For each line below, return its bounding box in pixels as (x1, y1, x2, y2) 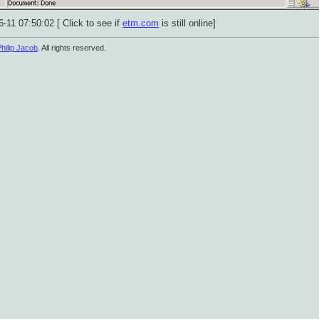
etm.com (122, 18, 159, 29)
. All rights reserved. (38, 43, 106, 53)
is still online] (159, 18, 216, 29)
